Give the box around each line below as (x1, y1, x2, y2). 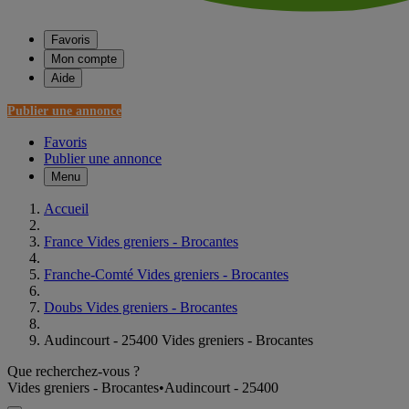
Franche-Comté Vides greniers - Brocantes (44, 267, 288, 282)
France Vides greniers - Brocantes (44, 234, 238, 249)
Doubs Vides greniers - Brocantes (44, 299, 237, 315)
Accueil (44, 201, 89, 216)
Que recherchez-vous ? (7, 363, 140, 379)
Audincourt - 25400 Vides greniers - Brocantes (44, 332, 313, 348)
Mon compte (51, 52, 117, 66)
